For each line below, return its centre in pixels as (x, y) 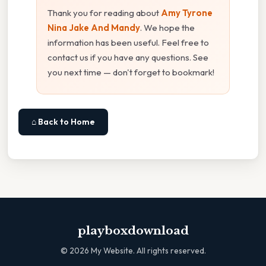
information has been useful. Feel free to (128, 42)
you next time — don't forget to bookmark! (131, 72)
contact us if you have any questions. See (128, 57)
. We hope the (167, 27)
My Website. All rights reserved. (147, 250)
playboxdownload (133, 230)
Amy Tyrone (187, 12)
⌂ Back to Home (63, 121)
